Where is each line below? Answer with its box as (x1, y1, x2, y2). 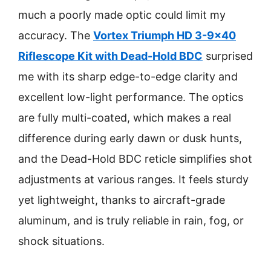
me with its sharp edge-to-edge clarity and (18, 70, 238, 83)
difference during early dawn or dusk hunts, (18, 132, 242, 145)
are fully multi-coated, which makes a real (18, 111, 231, 124)
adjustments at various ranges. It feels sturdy (18, 173, 249, 186)
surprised (203, 50, 253, 62)
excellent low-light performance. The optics (18, 91, 243, 103)
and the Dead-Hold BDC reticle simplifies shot (18, 152, 252, 165)
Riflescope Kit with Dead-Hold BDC (18, 50, 203, 62)
